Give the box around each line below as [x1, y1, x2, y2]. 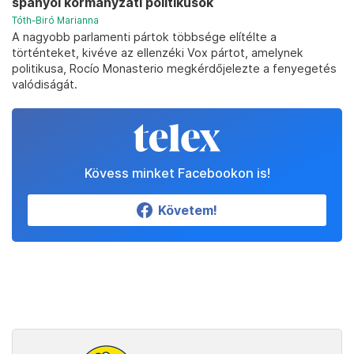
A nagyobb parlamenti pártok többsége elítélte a [12, 30, 277, 43]
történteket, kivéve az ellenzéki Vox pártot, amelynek [12, 46, 303, 59]
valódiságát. [12, 77, 77, 91]
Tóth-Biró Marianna [12, 14, 99, 26]
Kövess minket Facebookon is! [84, 165, 270, 182]
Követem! [158, 202, 217, 218]
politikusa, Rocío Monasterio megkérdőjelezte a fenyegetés [12, 62, 337, 75]
